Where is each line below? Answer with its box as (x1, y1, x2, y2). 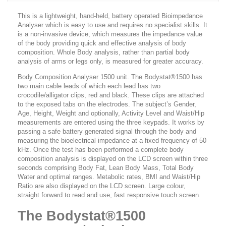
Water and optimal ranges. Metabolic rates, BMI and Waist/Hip (18, 173, 200, 181)
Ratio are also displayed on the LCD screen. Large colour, (18, 182, 186, 190)
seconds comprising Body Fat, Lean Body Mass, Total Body (18, 164, 194, 172)
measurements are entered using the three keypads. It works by (18, 119, 204, 126)
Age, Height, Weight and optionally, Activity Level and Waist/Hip (18, 109, 204, 117)
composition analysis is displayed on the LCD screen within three (18, 155, 208, 162)
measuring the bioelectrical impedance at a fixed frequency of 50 (18, 137, 206, 144)
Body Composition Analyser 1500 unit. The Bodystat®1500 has (18, 73, 202, 81)
